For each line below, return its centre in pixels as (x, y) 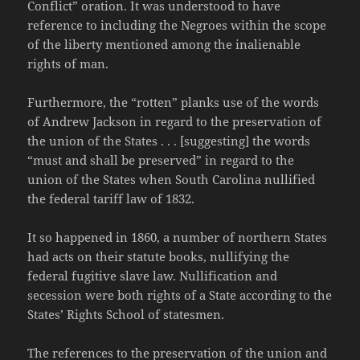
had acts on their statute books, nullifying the (159, 257)
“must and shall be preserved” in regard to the (161, 160)
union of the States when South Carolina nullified (172, 180)
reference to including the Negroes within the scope (177, 25)
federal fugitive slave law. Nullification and (153, 276)
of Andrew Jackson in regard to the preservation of (175, 122)
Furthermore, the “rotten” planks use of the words (174, 102)
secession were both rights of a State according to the (180, 295)
